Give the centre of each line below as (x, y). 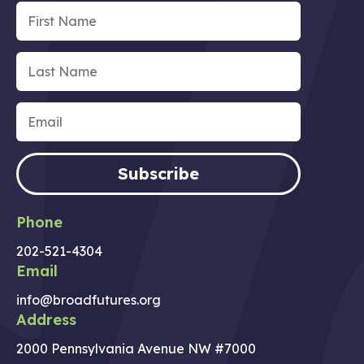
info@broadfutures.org (89, 300)
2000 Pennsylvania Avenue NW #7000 (136, 349)
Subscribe (158, 174)
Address (46, 320)
